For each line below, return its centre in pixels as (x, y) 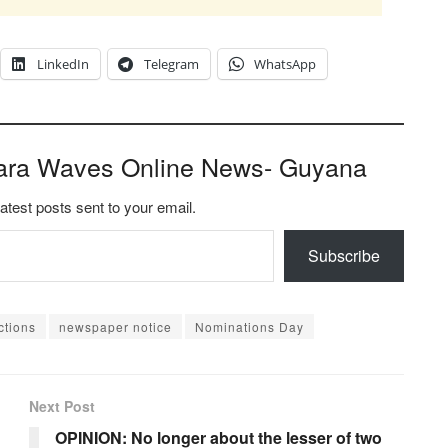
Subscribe (344, 256)
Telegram (171, 64)
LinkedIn (63, 64)
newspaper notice (115, 327)
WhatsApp (285, 64)
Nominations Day (249, 327)
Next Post (62, 406)
